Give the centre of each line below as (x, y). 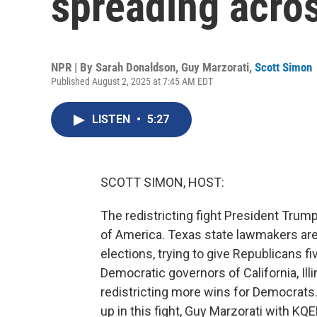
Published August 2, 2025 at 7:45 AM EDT (132, 81)
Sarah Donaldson (136, 67)
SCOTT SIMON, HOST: (162, 182)
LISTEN (113, 119)
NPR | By (73, 67)
